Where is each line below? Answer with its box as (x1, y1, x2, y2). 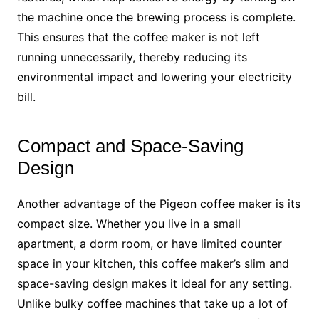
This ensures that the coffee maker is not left (16, 30, 260, 45)
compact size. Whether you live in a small (16, 216, 241, 231)
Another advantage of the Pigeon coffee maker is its (16, 197, 300, 211)
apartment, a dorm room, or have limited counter (16, 236, 282, 251)
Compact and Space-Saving (16, 135, 244, 157)
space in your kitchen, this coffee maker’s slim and (16, 256, 289, 271)
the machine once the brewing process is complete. (16, 10, 296, 25)
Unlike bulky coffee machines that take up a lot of (16, 296, 288, 311)
